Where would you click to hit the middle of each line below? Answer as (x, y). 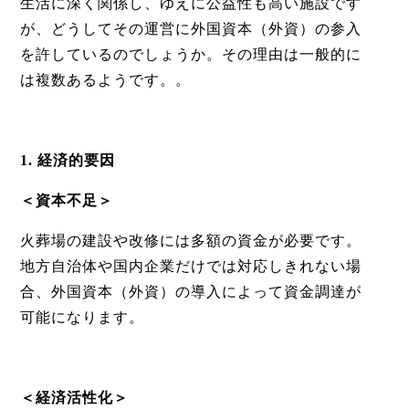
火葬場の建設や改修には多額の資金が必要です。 (190, 241)
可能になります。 (82, 318)
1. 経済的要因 (67, 161)
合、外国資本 (66, 292)
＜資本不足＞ (66, 201)
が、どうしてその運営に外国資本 (136, 29)
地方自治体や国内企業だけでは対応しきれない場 (190, 267)
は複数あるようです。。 (105, 80)
